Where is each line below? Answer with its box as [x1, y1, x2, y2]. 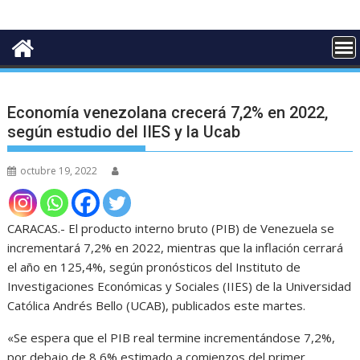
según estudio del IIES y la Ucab [7, 121, 241, 141]
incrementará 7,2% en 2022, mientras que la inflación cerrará [7, 239, 344, 256]
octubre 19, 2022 [20, 163, 98, 178]
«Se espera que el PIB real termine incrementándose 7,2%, [7, 329, 336, 346]
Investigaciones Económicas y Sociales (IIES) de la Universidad [7, 277, 352, 294]
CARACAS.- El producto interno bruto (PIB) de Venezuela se [7, 219, 335, 236]
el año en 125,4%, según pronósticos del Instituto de [7, 258, 301, 275]
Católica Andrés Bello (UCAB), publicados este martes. [7, 297, 306, 313]
